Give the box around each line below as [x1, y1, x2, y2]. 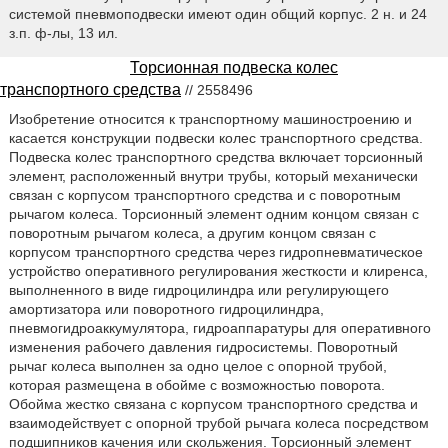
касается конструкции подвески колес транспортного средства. [8, 130, 423, 147]
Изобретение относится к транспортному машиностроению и [8, 111, 412, 128]
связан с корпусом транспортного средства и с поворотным [8, 187, 401, 204]
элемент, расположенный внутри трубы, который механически [8, 168, 418, 185]
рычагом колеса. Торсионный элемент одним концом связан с [8, 206, 419, 223]
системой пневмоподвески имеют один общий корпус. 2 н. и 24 [8, 6, 427, 23]
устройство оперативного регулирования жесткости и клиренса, [8, 263, 428, 280]
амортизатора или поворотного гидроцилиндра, [8, 301, 324, 318]
